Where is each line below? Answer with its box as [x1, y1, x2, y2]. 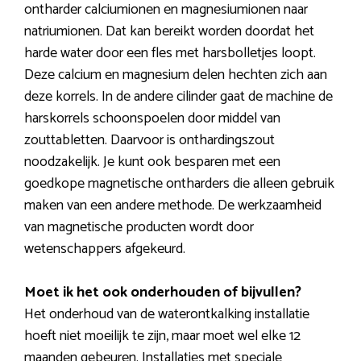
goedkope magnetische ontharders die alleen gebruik [24, 172, 334, 197]
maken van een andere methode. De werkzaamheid [24, 193, 322, 218]
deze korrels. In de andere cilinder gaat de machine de [24, 85, 333, 110]
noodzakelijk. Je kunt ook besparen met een [24, 150, 280, 175]
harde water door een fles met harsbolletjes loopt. [24, 41, 316, 66]
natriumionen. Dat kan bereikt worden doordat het [24, 19, 314, 44]
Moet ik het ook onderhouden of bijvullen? [24, 280, 301, 305]
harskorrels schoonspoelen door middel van [24, 106, 280, 131]
